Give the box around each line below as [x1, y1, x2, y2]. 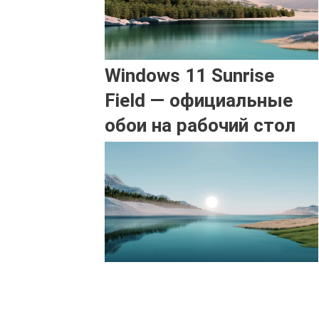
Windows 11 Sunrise [105, 65, 274, 87]
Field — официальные [105, 90, 293, 112]
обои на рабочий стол [105, 115, 296, 137]
